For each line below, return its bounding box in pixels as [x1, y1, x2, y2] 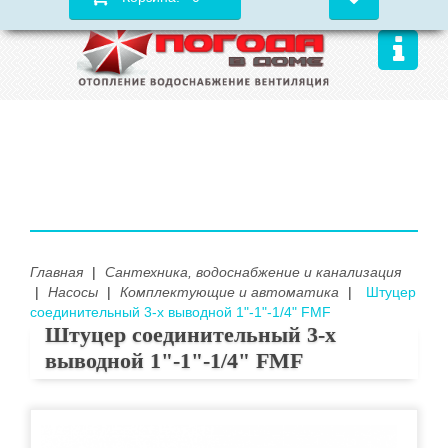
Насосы [48, 284, 98, 300]
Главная [30, 264, 83, 280]
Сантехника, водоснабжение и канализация [105, 264, 401, 280]
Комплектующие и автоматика [120, 284, 339, 300]
